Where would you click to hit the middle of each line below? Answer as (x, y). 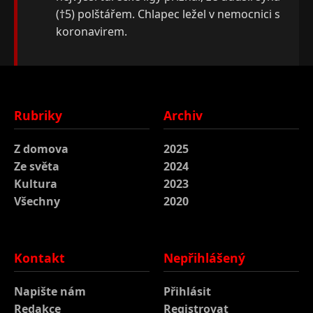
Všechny (37, 202)
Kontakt (39, 258)
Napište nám (50, 291)
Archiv (183, 116)
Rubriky (38, 116)
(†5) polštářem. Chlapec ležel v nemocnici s (168, 14)
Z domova (41, 149)
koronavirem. (92, 31)
